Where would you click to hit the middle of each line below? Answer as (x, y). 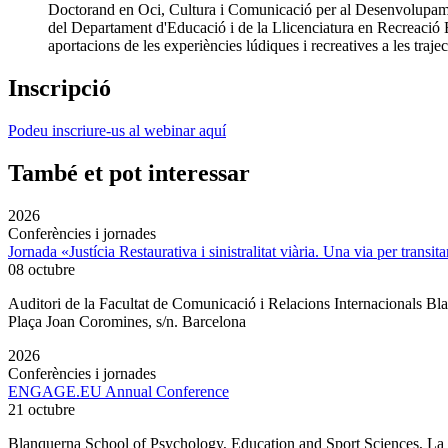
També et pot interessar (129, 172)
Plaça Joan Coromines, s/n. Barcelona (127, 321)
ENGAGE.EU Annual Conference (118, 391)
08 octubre (41, 269)
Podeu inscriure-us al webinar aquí (117, 131)
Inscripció (59, 88)
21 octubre (41, 409)
